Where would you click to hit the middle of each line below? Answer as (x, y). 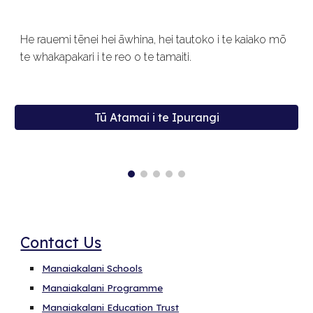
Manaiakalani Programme (103, 288)
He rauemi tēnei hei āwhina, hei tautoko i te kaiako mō (154, 39)
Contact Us (61, 242)
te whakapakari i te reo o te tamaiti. (109, 57)
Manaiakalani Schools (93, 268)
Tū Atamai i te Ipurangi (156, 117)
